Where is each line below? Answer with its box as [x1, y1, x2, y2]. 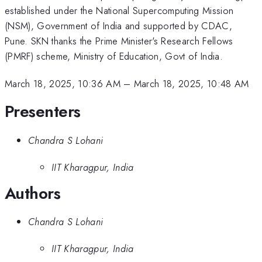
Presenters [5, 99, 81, 124]
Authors [5, 181, 61, 205]
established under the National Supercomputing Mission [5, 4, 234, 18]
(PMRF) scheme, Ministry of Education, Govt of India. [5, 49, 223, 64]
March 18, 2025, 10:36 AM [5, 76, 120, 91]
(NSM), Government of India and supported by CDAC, [5, 19, 233, 33]
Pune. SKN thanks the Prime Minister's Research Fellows [5, 34, 233, 49]
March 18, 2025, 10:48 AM [133, 76, 249, 91]
